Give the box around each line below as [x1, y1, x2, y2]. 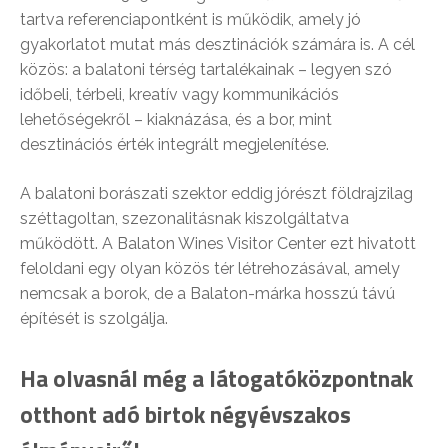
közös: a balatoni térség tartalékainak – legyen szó [20, 60, 392, 80]
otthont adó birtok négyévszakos [20, 397, 351, 433]
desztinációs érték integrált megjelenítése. [20, 135, 329, 155]
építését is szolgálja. [20, 309, 168, 329]
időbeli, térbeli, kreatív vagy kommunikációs [20, 85, 339, 105]
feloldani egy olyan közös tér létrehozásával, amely [20, 259, 400, 279]
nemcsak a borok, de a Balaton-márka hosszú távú [20, 284, 395, 304]
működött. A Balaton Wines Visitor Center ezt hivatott [20, 234, 416, 254]
